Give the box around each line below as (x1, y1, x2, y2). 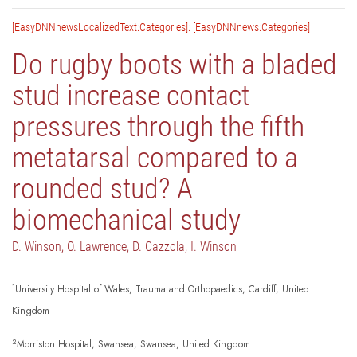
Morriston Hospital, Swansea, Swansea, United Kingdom (17, 337, 250, 352)
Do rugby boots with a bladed (12, 48, 337, 82)
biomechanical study (12, 203, 241, 237)
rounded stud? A (12, 172, 193, 206)
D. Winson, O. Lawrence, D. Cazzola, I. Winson (12, 239, 237, 255)
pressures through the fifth (12, 110, 304, 144)
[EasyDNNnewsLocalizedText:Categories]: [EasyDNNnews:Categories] (12, 21, 310, 34)
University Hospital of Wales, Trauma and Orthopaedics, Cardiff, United (15, 282, 309, 297)
